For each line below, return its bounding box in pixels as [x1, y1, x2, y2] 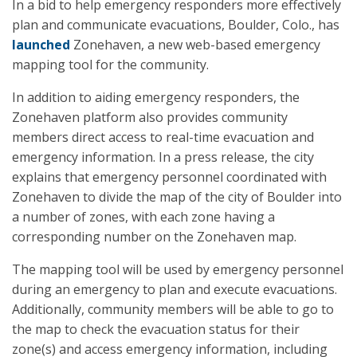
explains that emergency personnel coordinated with [12, 168, 327, 186]
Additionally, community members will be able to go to [12, 300, 334, 318]
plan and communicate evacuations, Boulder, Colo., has [12, 16, 339, 33]
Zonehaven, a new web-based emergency [70, 36, 320, 53]
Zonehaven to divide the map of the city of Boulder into [12, 188, 342, 206]
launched [12, 36, 70, 53]
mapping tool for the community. [12, 56, 209, 73]
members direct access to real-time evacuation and [12, 128, 314, 146]
